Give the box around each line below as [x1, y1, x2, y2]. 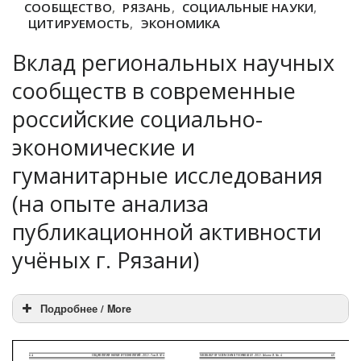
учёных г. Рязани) [12, 245, 199, 275]
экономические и [12, 132, 195, 162]
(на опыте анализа [12, 189, 209, 218]
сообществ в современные [12, 76, 296, 106]
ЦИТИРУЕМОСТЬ [28, 15, 131, 31]
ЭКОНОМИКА [140, 15, 221, 31]
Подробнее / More [40, 301, 131, 316]
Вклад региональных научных [12, 48, 334, 77]
